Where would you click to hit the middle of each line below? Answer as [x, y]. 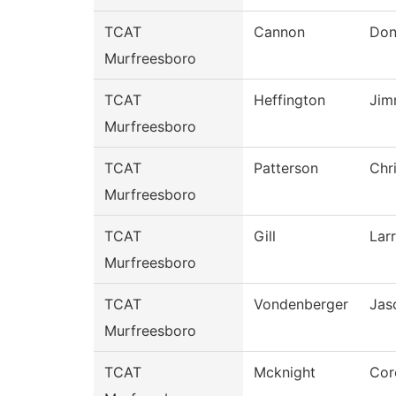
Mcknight [285, 373]
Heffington [289, 100]
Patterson [286, 168]
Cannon [279, 32]
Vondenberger [301, 305]
